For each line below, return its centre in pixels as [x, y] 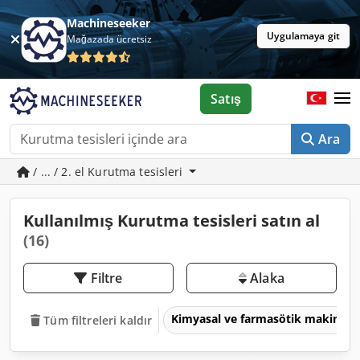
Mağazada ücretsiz [110, 39]
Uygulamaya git [303, 36]
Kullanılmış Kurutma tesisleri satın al [172, 221]
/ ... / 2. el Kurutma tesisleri [108, 172]
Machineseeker [109, 23]
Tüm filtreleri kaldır [98, 320]
